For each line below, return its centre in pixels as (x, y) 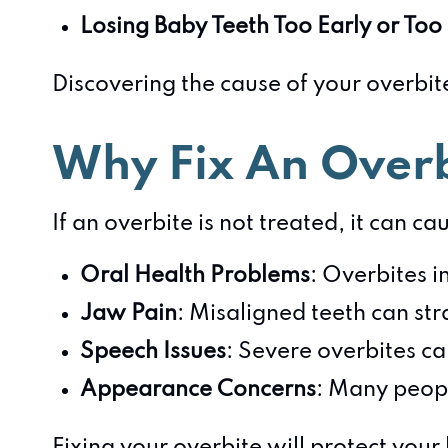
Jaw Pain (128, 314)
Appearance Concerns (198, 390)
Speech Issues (153, 352)
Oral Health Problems (195, 276)
